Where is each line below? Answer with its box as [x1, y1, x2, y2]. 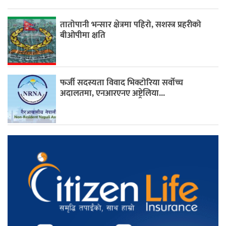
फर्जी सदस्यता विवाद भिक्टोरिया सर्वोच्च [60, 75, 184, 90]
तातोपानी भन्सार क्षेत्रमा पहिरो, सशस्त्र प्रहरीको [60, 17, 202, 32]
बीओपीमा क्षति [60, 28, 106, 42]
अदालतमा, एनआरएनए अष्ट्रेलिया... [60, 86, 165, 100]
